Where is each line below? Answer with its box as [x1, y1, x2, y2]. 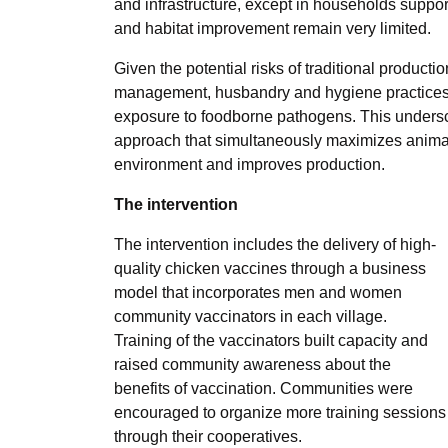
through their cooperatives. [114, 428, 302, 446]
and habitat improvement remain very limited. [114, 20, 431, 38]
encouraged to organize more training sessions [114, 404, 446, 422]
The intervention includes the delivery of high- [114, 236, 436, 254]
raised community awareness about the [114, 356, 391, 374]
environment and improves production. [114, 156, 385, 174]
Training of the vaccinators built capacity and [114, 332, 428, 350]
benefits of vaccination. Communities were [114, 380, 413, 398]
